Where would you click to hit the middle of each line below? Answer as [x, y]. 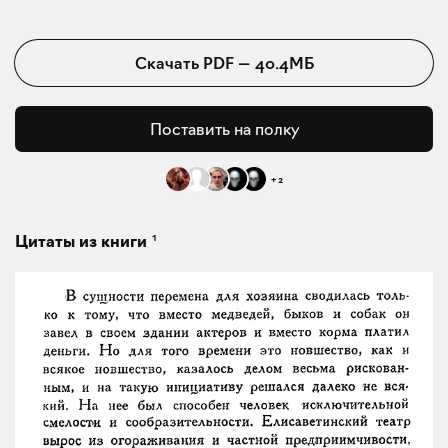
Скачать [168, 63]
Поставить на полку [224, 129]
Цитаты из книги [81, 241]
